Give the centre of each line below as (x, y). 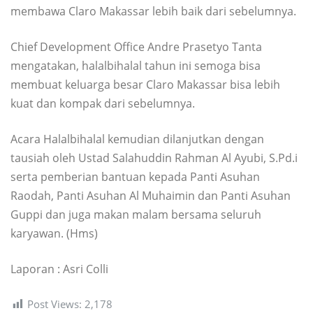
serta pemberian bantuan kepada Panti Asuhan (135, 176)
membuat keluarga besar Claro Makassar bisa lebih (145, 84)
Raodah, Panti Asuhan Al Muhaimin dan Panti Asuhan (151, 195)
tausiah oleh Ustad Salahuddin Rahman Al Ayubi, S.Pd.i (154, 158)
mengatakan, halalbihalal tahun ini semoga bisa (136, 65)
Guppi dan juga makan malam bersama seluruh (136, 214)
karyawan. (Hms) (54, 233)
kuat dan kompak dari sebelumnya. (103, 103)
